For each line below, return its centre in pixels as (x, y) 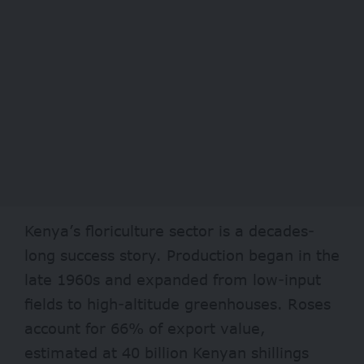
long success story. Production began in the (182, 256)
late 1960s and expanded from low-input (173, 280)
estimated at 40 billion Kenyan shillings (167, 353)
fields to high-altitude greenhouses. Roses (178, 304)
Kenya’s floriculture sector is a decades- (169, 231)
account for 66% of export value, (145, 329)
